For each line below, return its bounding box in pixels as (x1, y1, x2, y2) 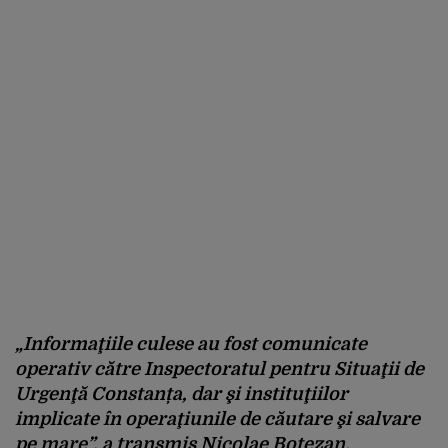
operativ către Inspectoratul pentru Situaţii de (15, 359, 424, 379)
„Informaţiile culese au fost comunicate (15, 334, 367, 354)
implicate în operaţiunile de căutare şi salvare (15, 409, 420, 429)
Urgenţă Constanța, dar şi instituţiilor (15, 384, 348, 404)
